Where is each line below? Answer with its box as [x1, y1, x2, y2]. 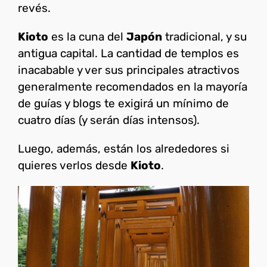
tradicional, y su [162, 29, 247, 44]
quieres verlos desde [18, 158, 131, 172]
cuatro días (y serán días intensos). [18, 113, 200, 127]
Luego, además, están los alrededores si [18, 141, 229, 156]
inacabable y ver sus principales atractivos [18, 63, 240, 77]
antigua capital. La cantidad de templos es [18, 46, 239, 60]
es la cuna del [48, 29, 126, 44]
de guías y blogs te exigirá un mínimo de [18, 96, 229, 110]
